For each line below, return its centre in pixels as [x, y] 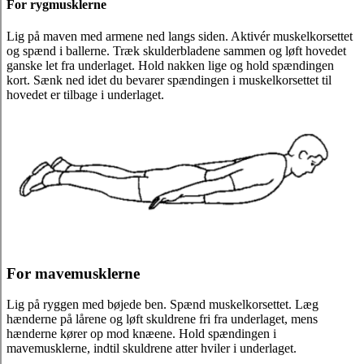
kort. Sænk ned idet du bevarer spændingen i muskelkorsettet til [169, 80]
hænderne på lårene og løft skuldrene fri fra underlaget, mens [162, 319]
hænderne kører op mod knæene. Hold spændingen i [141, 334]
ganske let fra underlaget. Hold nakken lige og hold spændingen [170, 65]
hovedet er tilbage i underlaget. [85, 94]
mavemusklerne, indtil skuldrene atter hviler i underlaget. [152, 349]
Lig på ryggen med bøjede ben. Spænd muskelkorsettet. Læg [162, 305]
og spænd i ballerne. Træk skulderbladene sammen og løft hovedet [176, 50]
